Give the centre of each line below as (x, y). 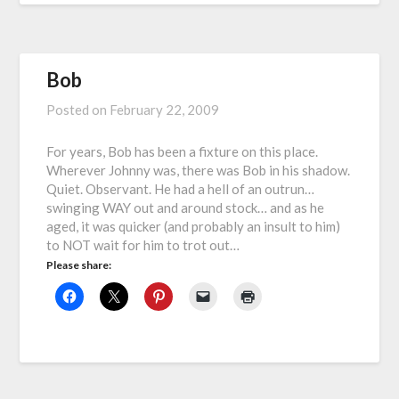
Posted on (78, 110)
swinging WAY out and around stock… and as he (186, 208)
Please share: (79, 265)
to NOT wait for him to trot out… (143, 245)
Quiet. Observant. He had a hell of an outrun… (181, 189)
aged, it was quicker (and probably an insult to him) (194, 227)
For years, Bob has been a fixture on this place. (183, 152)
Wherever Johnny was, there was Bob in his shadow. (199, 171)
